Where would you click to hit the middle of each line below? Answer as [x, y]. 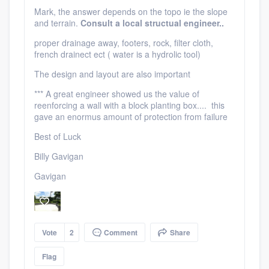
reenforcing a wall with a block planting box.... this [129, 105]
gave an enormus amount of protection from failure [131, 116]
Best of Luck [58, 136]
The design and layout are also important [112, 74]
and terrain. [56, 23]
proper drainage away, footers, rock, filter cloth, [124, 42]
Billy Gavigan [59, 156]
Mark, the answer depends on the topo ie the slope [131, 11]
